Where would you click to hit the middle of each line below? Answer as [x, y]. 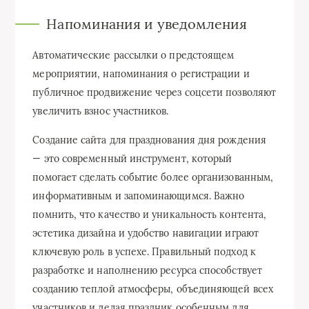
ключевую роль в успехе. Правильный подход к [144, 251]
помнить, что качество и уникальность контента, [150, 214]
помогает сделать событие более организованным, [153, 177]
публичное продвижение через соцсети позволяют [154, 92]
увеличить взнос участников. [101, 111]
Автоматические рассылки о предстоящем [133, 55]
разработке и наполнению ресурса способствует [147, 270]
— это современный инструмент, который [132, 158]
